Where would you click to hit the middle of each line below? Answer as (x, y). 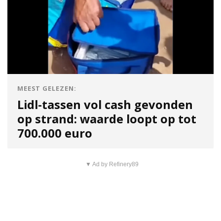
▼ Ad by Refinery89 (112, 164)
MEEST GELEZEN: (47, 88)
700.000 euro (55, 133)
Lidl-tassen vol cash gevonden (105, 104)
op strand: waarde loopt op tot (107, 119)
